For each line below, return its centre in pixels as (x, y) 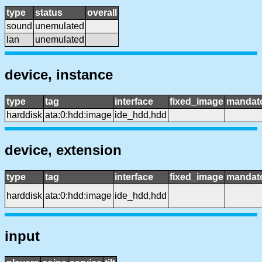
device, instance (59, 75)
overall (102, 13)
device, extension (63, 150)
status (49, 13)
